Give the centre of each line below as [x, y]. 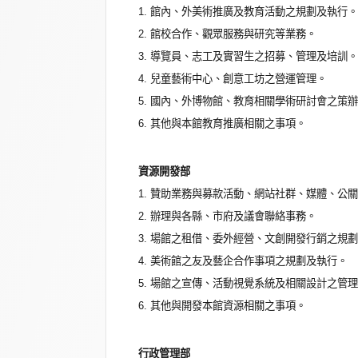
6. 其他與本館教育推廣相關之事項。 [222, 124]
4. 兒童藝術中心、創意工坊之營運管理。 [233, 79]
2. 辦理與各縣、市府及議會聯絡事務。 [227, 217]
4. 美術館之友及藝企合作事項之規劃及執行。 [243, 261]
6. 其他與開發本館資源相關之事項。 [222, 306]
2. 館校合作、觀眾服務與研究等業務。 [227, 34]
